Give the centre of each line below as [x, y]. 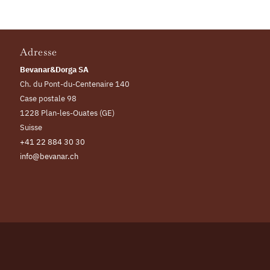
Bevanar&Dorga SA [55, 70]
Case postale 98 [49, 99]
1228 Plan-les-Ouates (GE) [67, 113]
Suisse [31, 128]
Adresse [39, 52]
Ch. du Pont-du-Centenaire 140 [75, 84]
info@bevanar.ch [49, 157]
